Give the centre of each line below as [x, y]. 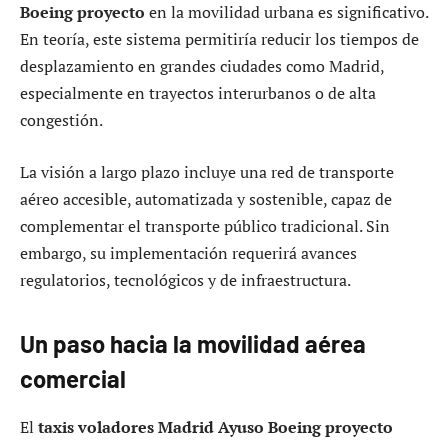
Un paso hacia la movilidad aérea [193, 344]
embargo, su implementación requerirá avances [188, 252]
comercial [73, 379]
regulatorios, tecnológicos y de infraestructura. [185, 279]
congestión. [61, 120]
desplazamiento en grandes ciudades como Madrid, [202, 66]
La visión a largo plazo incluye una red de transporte [207, 171]
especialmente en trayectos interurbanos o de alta [198, 93]
